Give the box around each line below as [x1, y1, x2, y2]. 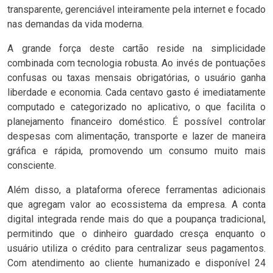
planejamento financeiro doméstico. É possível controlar [7, 116, 266, 127]
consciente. [7, 160, 56, 171]
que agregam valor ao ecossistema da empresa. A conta [7, 199, 266, 210]
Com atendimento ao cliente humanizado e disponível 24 [7, 257, 266, 269]
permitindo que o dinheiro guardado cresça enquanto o [7, 228, 266, 239]
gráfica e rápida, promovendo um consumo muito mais [7, 145, 266, 157]
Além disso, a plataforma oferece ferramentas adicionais [7, 184, 266, 196]
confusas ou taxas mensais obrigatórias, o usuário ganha [7, 72, 266, 83]
